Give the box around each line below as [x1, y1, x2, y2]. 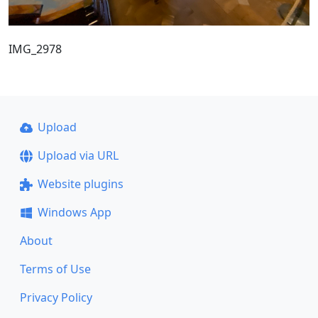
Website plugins [37, 176, 124, 192]
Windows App [37, 204, 111, 220]
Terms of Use [20, 261, 91, 277]
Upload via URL [37, 148, 119, 163]
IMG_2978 [9, 40, 62, 57]
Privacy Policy [20, 290, 92, 305]
